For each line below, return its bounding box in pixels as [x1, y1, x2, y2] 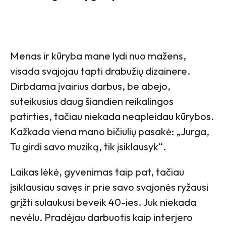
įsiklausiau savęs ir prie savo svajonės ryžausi [10, 181, 208, 194]
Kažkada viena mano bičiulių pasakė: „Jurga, [10, 125, 209, 138]
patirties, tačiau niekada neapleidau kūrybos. [10, 110, 214, 123]
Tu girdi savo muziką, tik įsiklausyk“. [10, 140, 166, 153]
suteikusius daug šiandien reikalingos [10, 95, 174, 108]
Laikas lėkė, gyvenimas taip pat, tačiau [10, 165, 184, 179]
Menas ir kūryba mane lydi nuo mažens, [10, 49, 186, 63]
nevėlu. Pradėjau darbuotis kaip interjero [10, 211, 193, 224]
